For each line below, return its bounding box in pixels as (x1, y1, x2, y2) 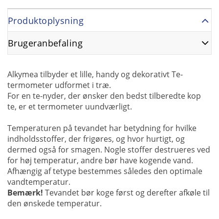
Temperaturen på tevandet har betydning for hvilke (7, 122, 197, 133)
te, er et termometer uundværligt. (7, 101, 132, 112)
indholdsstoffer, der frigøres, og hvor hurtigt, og (7, 133, 185, 144)
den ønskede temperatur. (7, 197, 102, 209)
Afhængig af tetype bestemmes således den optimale (7, 165, 202, 176)
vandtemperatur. (7, 176, 70, 187)
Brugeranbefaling (8, 37, 83, 49)
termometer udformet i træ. (7, 79, 111, 90)
